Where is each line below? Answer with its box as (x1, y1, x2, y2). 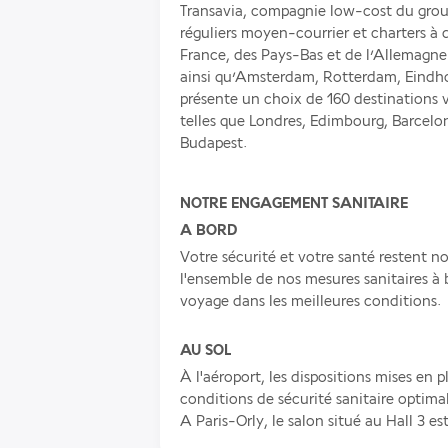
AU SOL (180, 342, 231, 359)
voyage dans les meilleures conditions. (180, 293, 441, 310)
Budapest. (180, 135, 247, 152)
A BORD (180, 222, 237, 239)
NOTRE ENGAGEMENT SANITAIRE (180, 195, 408, 212)
